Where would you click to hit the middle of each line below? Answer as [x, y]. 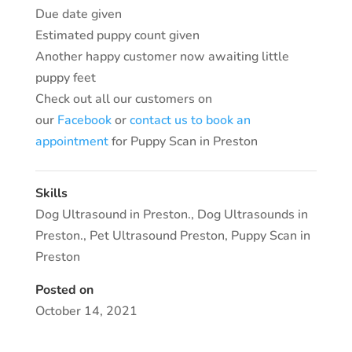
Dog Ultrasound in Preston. [113, 214]
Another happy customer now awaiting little [162, 56]
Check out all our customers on [123, 99]
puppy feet [65, 77]
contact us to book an [190, 120]
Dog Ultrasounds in [252, 214]
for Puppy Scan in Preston [184, 141]
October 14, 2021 [86, 311]
